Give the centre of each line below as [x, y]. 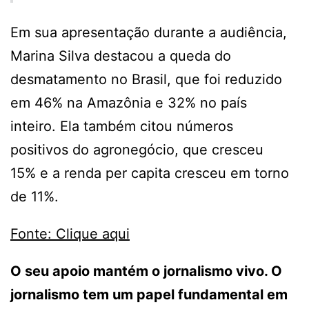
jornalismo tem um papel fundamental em [149, 294]
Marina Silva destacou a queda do [121, 56]
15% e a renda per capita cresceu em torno [150, 173]
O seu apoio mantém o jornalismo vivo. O [146, 271]
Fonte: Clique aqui [70, 233]
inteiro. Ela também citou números [122, 126]
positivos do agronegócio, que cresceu [137, 149]
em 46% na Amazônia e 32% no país [129, 102]
